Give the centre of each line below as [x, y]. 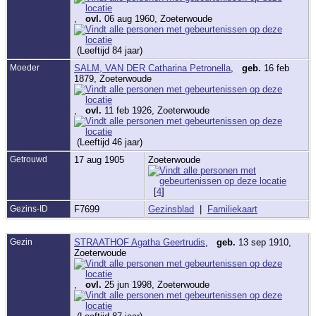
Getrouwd [29, 159]
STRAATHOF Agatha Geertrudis [140, 242]
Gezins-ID [29, 208]
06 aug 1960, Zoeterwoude [157, 18]
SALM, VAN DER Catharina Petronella [152, 68]
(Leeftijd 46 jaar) [110, 142]
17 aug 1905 [101, 159]
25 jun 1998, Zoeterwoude [156, 284]
